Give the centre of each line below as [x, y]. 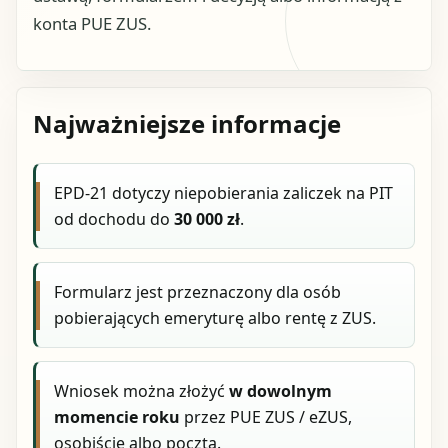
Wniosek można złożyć [142, 390]
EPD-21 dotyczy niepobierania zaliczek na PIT [224, 193]
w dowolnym [281, 390]
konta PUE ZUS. [92, 23]
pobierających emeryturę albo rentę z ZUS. [215, 318]
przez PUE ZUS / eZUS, [266, 416]
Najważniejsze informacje [187, 124]
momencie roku [117, 416]
